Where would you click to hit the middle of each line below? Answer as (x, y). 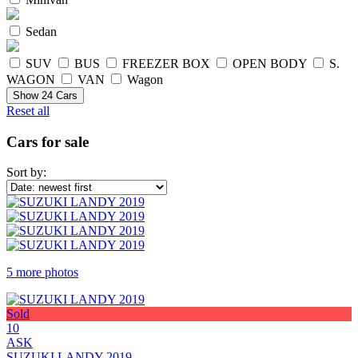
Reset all (28, 110)
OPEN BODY (270, 63)
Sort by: (26, 173)
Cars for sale (48, 141)
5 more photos (42, 272)
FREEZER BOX (166, 63)
